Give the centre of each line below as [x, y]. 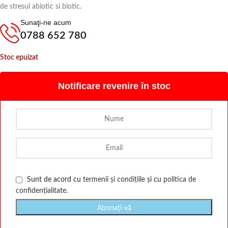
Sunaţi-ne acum [46, 23]
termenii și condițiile [114, 180]
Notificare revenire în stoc [114, 86]
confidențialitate [41, 191]
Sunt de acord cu [54, 180]
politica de [180, 180]
